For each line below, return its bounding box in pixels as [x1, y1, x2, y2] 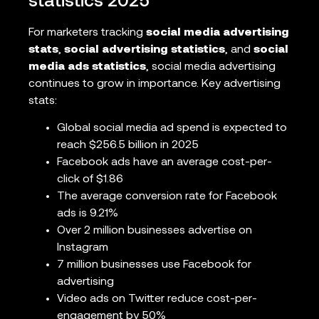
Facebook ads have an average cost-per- [57, 157, 272, 169]
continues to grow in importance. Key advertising [28, 78, 281, 90]
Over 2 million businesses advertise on [57, 225, 252, 237]
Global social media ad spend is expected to [57, 122, 287, 135]
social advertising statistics [64, 43, 225, 56]
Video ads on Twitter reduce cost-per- [57, 293, 257, 305]
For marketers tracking [28, 26, 146, 38]
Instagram [57, 242, 108, 254]
